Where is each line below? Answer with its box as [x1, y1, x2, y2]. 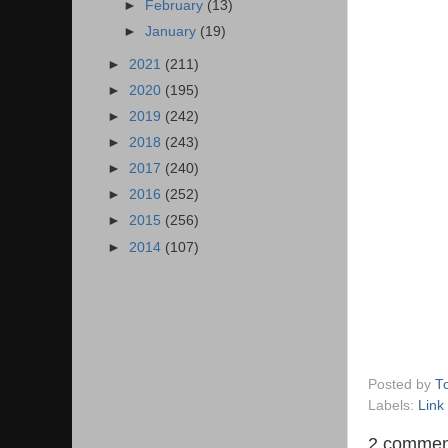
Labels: [368, 397, 418, 413]
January [145, 23, 201, 39]
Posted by [368, 376, 435, 392]
